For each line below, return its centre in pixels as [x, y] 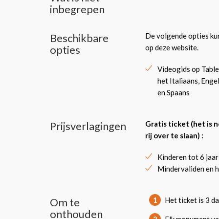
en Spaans [174, 92]
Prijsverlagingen [88, 126]
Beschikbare [79, 38]
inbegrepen [77, 9]
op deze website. [172, 47]
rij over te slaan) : [174, 135]
